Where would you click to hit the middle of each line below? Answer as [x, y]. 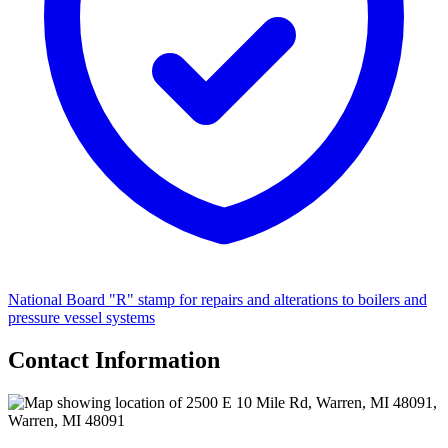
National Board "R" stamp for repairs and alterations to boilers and [217, 300]
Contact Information [114, 360]
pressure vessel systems [81, 318]
